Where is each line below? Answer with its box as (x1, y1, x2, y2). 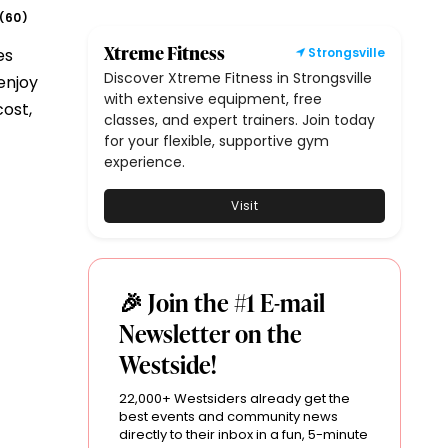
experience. (104, 151, 186, 172)
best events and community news (119, 406, 339, 426)
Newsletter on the (119, 316, 303, 350)
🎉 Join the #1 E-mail (119, 285, 326, 319)
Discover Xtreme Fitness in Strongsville (104, 67, 373, 88)
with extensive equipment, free (104, 88, 323, 109)
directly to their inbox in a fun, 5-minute (119, 424, 369, 444)
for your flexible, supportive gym (104, 130, 330, 151)
